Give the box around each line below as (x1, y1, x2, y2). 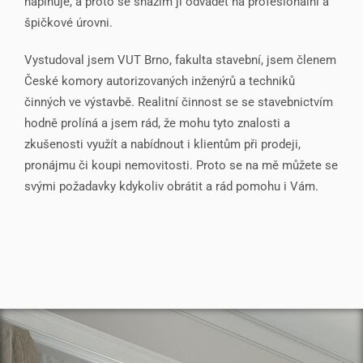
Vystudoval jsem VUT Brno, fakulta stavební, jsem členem (24, 52, 336, 67)
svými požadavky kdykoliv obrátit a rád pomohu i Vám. (24, 178, 322, 194)
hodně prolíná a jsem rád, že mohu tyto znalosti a (24, 115, 290, 130)
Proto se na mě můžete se (196, 157, 338, 173)
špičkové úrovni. (24, 15, 113, 30)
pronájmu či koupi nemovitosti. (24, 157, 196, 173)
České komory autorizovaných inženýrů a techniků (24, 73, 295, 88)
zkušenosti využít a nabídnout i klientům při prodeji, (24, 136, 301, 152)
